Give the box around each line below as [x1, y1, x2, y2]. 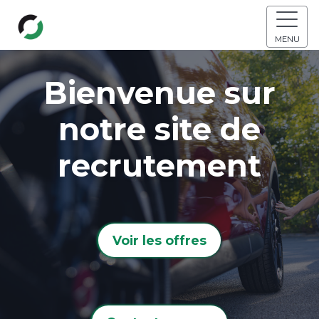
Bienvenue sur [43, 73, 276, 112]
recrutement [58, 146, 261, 184]
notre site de [58, 110, 261, 148]
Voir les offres [113, 232, 206, 248]
